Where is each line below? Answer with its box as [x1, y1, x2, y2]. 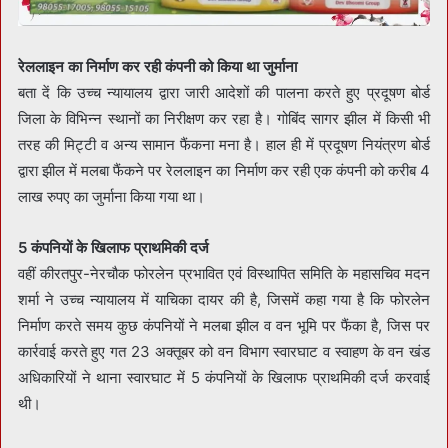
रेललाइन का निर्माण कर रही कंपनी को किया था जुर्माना [18, 56, 297, 76]
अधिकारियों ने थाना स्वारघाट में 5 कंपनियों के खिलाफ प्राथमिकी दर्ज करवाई [18, 367, 430, 387]
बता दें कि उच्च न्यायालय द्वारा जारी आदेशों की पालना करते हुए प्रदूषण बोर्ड [18, 82, 430, 102]
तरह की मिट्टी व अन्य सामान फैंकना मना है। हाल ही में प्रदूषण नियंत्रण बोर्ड [18, 134, 430, 154]
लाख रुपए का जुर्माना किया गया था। [18, 186, 205, 206]
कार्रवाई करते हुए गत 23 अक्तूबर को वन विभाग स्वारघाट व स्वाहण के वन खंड [18, 341, 430, 361]
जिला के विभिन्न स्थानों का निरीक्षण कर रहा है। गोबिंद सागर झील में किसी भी [18, 108, 430, 128]
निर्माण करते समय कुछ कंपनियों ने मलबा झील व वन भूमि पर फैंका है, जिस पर [18, 315, 430, 335]
